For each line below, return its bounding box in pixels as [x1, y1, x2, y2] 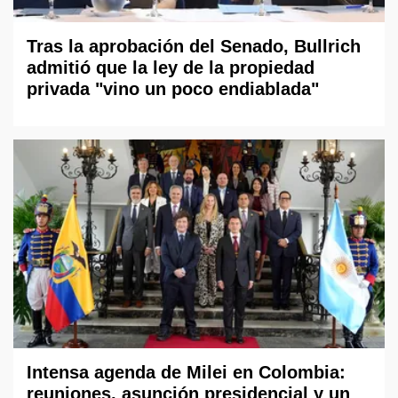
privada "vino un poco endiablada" [27, 78, 319, 99]
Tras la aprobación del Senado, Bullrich [27, 36, 361, 56]
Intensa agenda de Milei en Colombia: [27, 362, 346, 382]
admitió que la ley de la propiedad [27, 57, 314, 77]
